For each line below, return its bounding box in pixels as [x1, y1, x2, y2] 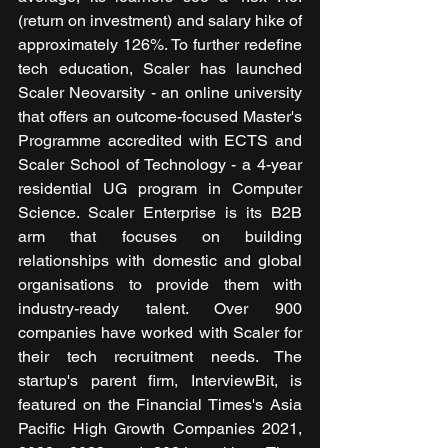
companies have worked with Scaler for [18, 323, 302, 343]
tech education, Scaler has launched [18, 59, 302, 79]
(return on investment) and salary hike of [18, 11, 302, 31]
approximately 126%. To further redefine [18, 35, 302, 55]
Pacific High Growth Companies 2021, [18, 419, 302, 439]
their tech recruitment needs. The [18, 347, 302, 367]
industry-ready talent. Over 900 [18, 299, 302, 319]
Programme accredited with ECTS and [18, 131, 302, 151]
